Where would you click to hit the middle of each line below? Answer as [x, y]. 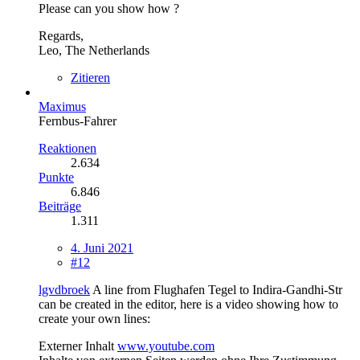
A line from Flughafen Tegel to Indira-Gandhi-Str [216, 289]
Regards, [61, 35]
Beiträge [60, 206]
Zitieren [90, 77]
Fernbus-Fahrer [78, 121]
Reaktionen [67, 148]
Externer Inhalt [76, 346]
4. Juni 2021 [102, 247]
